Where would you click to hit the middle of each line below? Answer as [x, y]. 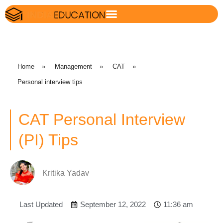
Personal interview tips [50, 82]
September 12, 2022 [113, 204]
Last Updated [41, 204]
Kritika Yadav [66, 173]
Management [73, 67]
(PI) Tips [48, 140]
